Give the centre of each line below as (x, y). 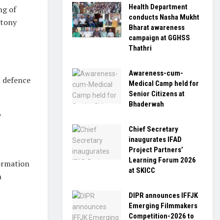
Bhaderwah (146, 104)
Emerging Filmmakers (163, 206)
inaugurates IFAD (155, 139)
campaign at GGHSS (159, 38)
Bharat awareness (157, 27)
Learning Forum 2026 (162, 160)
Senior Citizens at (157, 94)
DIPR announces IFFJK (163, 195)
